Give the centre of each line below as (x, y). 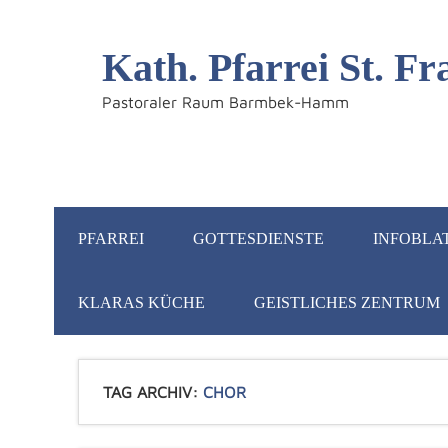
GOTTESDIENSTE (258, 238)
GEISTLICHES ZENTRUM (346, 302)
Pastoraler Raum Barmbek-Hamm (225, 102)
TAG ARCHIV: (152, 392)
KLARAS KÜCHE (141, 302)
